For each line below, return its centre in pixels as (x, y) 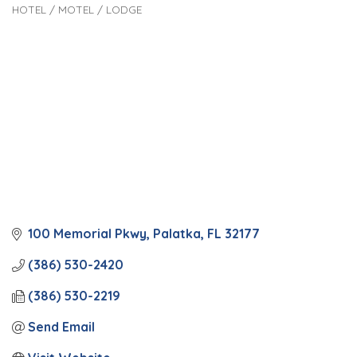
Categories (57, 23)
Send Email (61, 327)
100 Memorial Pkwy (87, 234)
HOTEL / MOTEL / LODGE (77, 9)
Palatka (177, 234)
